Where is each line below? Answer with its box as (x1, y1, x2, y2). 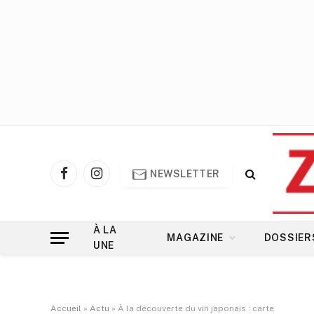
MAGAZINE (167, 232, 224, 243)
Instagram (95, 174, 142, 185)
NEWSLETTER (150, 168, 220, 179)
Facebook (62, 174, 109, 185)
